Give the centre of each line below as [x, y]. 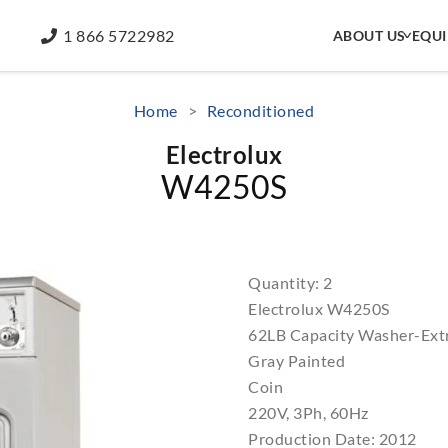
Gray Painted [296, 360]
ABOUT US [369, 35]
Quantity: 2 [290, 282]
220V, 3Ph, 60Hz [308, 412]
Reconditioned [260, 110]
